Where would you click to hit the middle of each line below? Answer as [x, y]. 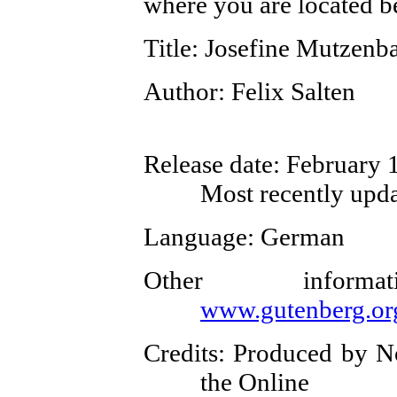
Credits [181, 353]
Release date [208, 164]
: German [296, 237]
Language [195, 237]
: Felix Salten [287, 91]
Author [181, 91]
